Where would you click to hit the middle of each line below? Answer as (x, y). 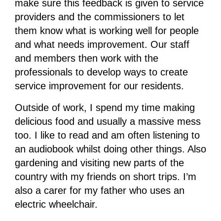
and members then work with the (86, 58)
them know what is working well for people (107, 31)
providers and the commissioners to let (99, 17)
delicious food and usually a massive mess (108, 122)
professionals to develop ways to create (101, 72)
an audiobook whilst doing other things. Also (110, 149)
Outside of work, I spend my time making (105, 108)
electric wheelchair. (56, 204)
